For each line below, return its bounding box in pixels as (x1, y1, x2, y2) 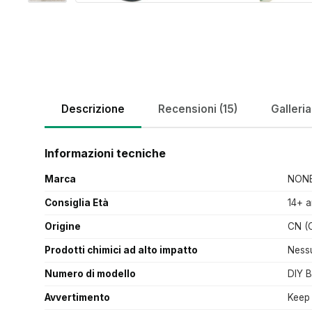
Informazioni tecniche (45, 146, 166, 161)
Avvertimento (45, 292, 110, 304)
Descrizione (61, 102, 125, 116)
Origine (45, 221, 81, 233)
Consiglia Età (45, 197, 109, 209)
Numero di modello (45, 268, 136, 280)
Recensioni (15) (158, 102, 237, 116)
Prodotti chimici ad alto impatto (45, 244, 198, 256)
